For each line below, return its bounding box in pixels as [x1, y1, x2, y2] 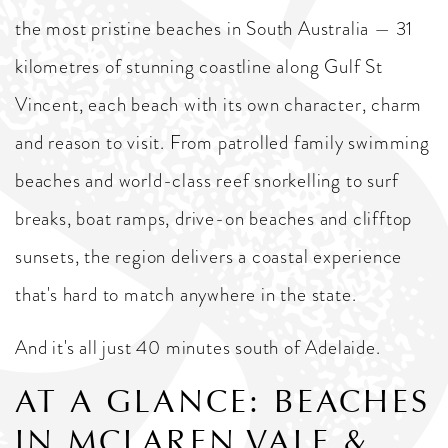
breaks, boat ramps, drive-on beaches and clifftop [15, 205, 413, 232]
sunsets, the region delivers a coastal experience [15, 243, 403, 270]
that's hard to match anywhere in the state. [15, 281, 357, 308]
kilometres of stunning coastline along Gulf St [15, 53, 383, 80]
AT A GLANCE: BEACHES [15, 382, 431, 421]
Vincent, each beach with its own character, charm [15, 91, 423, 118]
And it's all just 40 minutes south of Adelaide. [15, 334, 381, 361]
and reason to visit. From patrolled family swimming [15, 129, 430, 156]
